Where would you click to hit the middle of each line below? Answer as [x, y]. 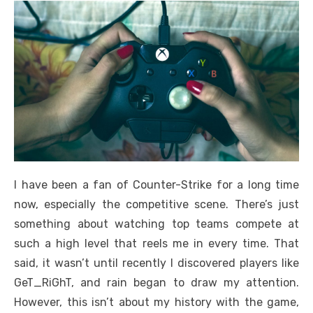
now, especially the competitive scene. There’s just [156, 205]
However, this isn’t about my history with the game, [156, 303]
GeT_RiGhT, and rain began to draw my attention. [156, 283]
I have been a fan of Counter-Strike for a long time [156, 185]
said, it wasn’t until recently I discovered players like [156, 263]
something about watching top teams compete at [156, 224]
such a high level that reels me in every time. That [156, 244]
